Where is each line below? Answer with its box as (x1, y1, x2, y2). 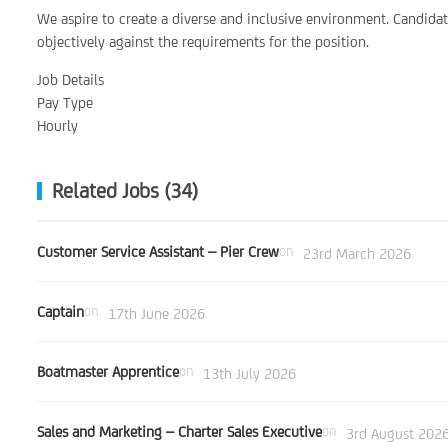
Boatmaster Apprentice (37, 362, 180, 380)
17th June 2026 (108, 305, 206, 322)
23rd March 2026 (303, 245, 412, 262)
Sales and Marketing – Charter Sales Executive (37, 422, 323, 440)
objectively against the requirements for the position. (37, 33, 370, 50)
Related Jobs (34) (52, 178, 199, 203)
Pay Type (37, 94, 94, 111)
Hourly (37, 117, 79, 134)
